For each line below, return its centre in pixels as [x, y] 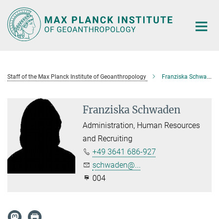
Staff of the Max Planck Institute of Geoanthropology [77, 77]
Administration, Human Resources [142, 125]
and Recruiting [108, 138]
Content [16, 22]
